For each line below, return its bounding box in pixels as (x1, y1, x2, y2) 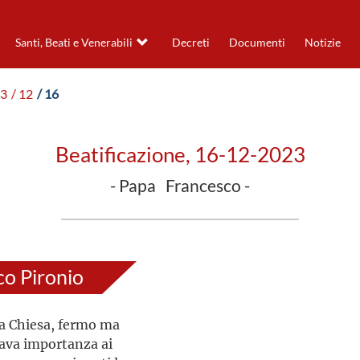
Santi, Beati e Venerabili (14, 36, 133, 49)
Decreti (171, 36, 210, 49)
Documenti (228, 36, 285, 49)
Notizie (304, 36, 341, 49)
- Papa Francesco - (110, 177, 250, 195)
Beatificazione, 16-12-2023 (55, 143, 305, 166)
